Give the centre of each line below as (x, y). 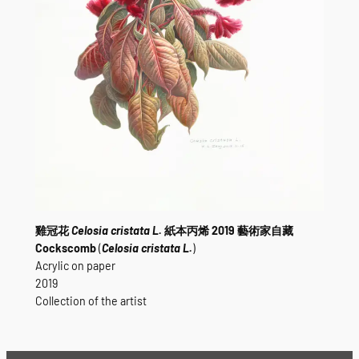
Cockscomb (65, 248)
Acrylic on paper (75, 266)
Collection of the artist (91, 301)
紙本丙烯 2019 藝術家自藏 (227, 231)
